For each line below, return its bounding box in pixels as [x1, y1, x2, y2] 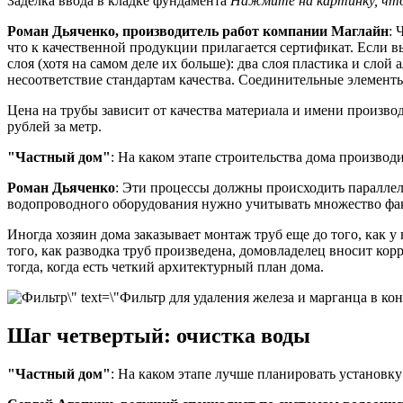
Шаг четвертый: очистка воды [7, 324, 310, 348]
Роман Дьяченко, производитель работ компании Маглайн [7, 23, 389, 40]
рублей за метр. [7, 119, 102, 135]
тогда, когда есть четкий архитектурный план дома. [7, 259, 324, 275]
